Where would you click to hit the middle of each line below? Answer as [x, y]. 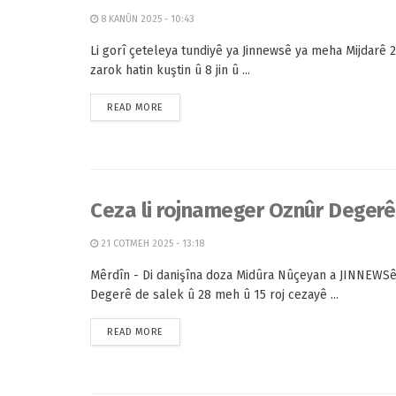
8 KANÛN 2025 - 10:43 [146, 19]
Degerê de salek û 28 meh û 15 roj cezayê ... [214, 295]
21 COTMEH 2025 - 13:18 [151, 244]
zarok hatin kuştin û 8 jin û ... [170, 70]
